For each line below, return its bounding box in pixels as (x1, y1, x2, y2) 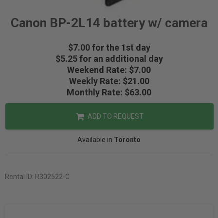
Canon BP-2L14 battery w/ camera (10, 16, 208, 31)
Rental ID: (5, 173, 35, 181)
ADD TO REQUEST (86, 112, 144, 121)
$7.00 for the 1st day (68, 42, 150, 53)
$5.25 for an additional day (55, 54, 163, 64)
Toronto (114, 136, 141, 144)
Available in (77, 136, 114, 144)
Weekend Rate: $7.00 (67, 65, 151, 75)
